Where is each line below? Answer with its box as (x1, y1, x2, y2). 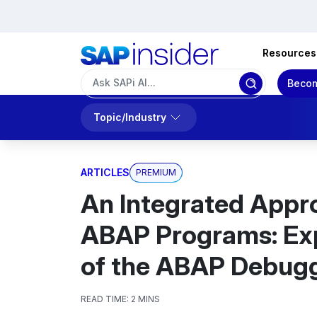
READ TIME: (81, 294, 129, 305)
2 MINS (131, 294, 160, 305)
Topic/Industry (93, 111, 166, 123)
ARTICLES (81, 166, 129, 179)
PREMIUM (135, 167, 176, 178)
